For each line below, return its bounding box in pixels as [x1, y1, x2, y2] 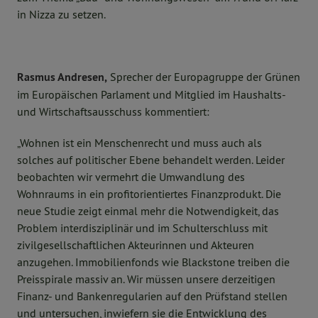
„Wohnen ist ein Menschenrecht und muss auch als [17, 136, 262, 150]
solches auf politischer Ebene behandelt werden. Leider [17, 153, 285, 168]
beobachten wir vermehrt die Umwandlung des [17, 170, 245, 185]
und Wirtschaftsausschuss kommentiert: [17, 104, 209, 119]
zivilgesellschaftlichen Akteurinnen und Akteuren [17, 238, 254, 253]
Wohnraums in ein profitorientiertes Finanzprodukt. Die [17, 187, 281, 202]
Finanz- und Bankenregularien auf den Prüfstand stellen [17, 289, 287, 304]
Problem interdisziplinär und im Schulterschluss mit [17, 221, 268, 236]
